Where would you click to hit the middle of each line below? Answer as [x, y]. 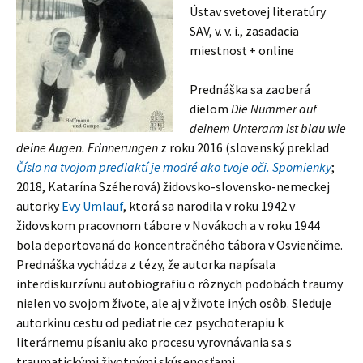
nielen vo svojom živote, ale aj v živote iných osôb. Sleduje [174, 303]
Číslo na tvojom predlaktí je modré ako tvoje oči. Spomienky [174, 167]
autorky [39, 206]
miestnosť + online [242, 50]
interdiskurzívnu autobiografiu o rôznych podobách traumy [179, 284]
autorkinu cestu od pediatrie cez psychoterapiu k [150, 322]
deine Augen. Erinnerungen [87, 147]
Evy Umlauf [92, 206]
